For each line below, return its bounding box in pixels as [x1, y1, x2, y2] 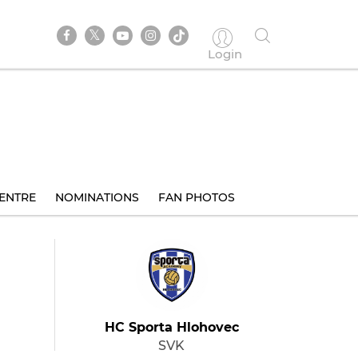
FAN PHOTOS [158, 190, 235, 205]
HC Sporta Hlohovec [104, 320, 239, 335]
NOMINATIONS [55, 190, 139, 205]
